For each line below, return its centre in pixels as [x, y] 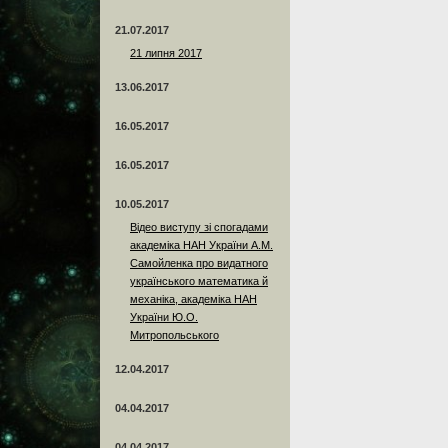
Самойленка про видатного [199, 262]
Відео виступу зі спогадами [199, 226]
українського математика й [199, 280]
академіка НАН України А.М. [201, 244]
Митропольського [174, 334]
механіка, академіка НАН [193, 298]
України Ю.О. [164, 316]
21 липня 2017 [166, 52]
